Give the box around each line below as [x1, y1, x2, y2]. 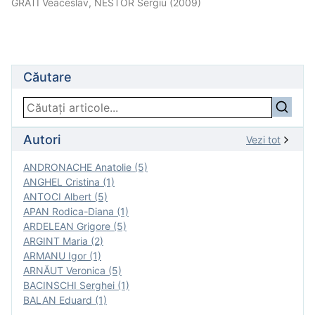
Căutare [23, 70, 72, 84]
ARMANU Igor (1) [23, 250, 101, 262]
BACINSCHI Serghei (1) [23, 279, 129, 291]
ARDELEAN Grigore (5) [23, 220, 127, 232]
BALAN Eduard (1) [23, 294, 107, 306]
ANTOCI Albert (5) [23, 191, 108, 202]
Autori [23, 132, 60, 147]
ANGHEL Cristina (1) [23, 176, 115, 188]
